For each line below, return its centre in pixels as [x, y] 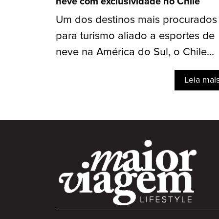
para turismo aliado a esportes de [135, 36]
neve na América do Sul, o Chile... [135, 52]
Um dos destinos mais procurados [136, 20]
